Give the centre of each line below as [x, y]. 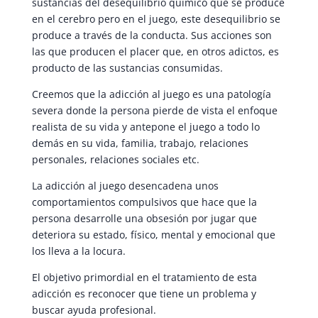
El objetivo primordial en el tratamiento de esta [144, 278]
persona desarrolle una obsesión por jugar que [144, 219]
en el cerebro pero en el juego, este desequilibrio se [156, 19]
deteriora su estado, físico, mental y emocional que [153, 235]
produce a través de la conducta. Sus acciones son [152, 35]
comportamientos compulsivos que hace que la [144, 202]
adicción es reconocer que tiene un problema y [144, 294]
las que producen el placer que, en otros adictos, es [155, 52]
